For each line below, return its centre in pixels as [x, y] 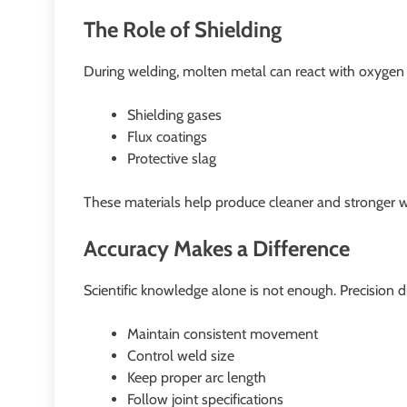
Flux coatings [167, 136]
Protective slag [172, 158]
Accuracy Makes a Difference [217, 248]
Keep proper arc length [197, 377]
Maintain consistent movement [223, 333]
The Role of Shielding [183, 29]
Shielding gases [174, 114]
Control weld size [181, 355]
